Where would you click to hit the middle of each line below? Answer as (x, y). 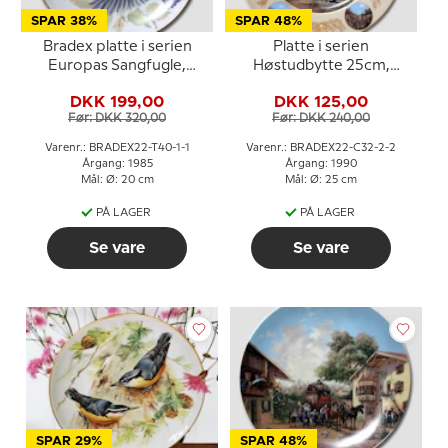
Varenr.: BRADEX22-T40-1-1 (117, 148)
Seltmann (321, 85)
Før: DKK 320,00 (117, 118)
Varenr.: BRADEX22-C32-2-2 (321, 148)
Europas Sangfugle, (117, 66)
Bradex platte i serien (117, 47)
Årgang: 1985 (117, 164)
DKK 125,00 (321, 101)
